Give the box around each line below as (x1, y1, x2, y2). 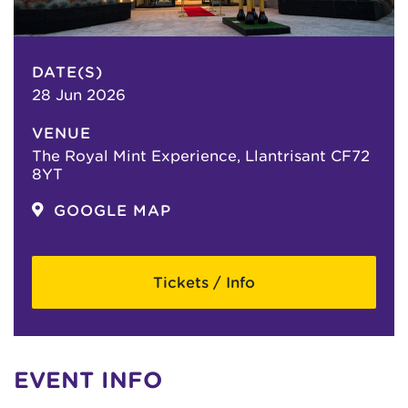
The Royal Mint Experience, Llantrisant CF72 (32, 147, 370, 165)
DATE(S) (32, 63, 103, 81)
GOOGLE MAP (54, 201, 171, 219)
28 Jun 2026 (32, 86, 126, 104)
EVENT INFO (14, 366, 162, 393)
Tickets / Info (153, 273, 255, 291)
